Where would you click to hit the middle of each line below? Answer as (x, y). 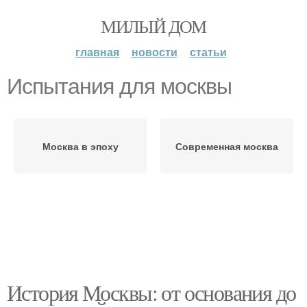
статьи (208, 52)
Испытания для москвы (119, 86)
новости (154, 52)
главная (97, 52)
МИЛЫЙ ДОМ (153, 26)
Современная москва (227, 146)
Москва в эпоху (80, 146)
